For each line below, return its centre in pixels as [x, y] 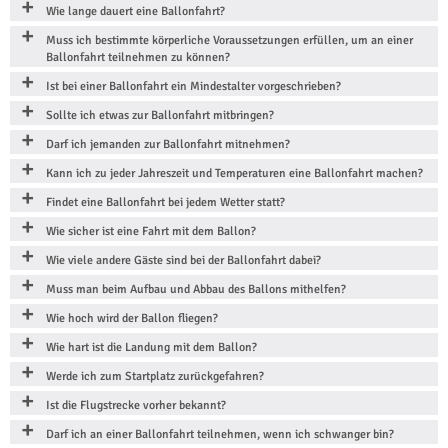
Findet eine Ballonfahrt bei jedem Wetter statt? [165, 202]
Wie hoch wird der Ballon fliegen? [132, 318]
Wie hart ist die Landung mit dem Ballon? [151, 347]
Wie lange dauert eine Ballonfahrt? [135, 11]
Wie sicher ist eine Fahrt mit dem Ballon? [151, 231]
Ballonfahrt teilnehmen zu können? [138, 57]
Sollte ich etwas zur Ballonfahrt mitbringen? [160, 115]
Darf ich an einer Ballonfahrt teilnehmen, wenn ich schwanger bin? [220, 434]
